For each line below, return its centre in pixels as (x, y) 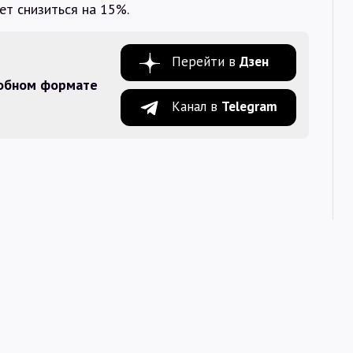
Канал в (197, 106)
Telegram (249, 106)
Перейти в (206, 61)
